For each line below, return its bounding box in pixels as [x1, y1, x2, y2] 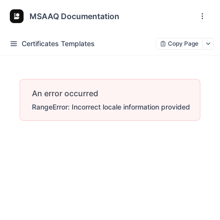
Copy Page [168, 40, 198, 47]
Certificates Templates [22, 39, 95, 48]
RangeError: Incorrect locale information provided [32, 103, 190, 111]
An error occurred [32, 88, 98, 98]
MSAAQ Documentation [29, 11, 119, 21]
